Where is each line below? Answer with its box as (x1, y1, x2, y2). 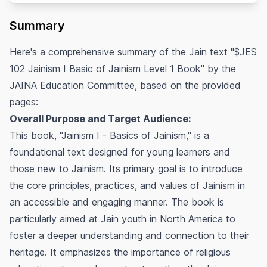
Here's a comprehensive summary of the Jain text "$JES (10, 45, 257, 58)
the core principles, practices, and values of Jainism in (10, 179, 245, 191)
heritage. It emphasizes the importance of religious (10, 246, 231, 258)
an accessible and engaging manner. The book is (10, 195, 224, 208)
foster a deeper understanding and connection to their (10, 229, 249, 241)
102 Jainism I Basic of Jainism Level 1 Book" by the (10, 62, 236, 74)
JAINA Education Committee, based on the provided (10, 79, 241, 91)
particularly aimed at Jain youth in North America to (10, 212, 235, 225)
